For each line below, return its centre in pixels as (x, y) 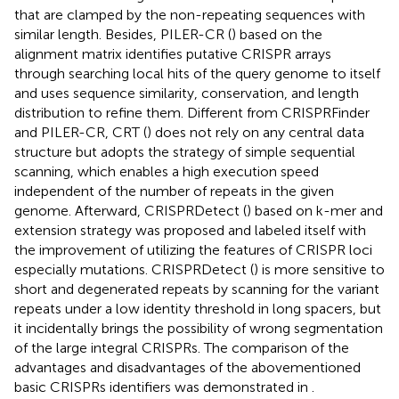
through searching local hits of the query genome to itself (197, 73)
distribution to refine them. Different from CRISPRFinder (192, 112)
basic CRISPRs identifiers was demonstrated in (163, 387)
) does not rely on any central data (256, 132)
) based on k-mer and (315, 210)
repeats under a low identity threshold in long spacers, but (198, 308)
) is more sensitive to (319, 269)
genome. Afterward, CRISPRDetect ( (130, 210)
